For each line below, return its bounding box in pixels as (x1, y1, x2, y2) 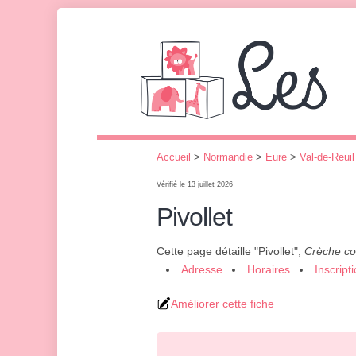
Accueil (157, 151, 191, 163)
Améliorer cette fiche (171, 297, 274, 310)
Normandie (203, 151, 253, 163)
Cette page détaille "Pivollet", (157, 245, 304, 257)
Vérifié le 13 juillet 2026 (157, 180, 233, 188)
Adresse (181, 263, 222, 276)
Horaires (247, 263, 290, 276)
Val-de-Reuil (300, 151, 354, 163)
